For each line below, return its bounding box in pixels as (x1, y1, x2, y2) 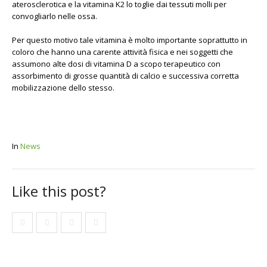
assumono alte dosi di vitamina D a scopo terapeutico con (12, 58, 221, 69)
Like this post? (12, 181, 106, 201)
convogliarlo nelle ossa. (12, 11, 97, 21)
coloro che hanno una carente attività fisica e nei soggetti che (12, 46, 233, 57)
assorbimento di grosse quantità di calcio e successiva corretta (12, 70, 239, 81)
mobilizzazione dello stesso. (12, 82, 114, 93)
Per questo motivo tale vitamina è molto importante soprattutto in (12, 35, 247, 45)
